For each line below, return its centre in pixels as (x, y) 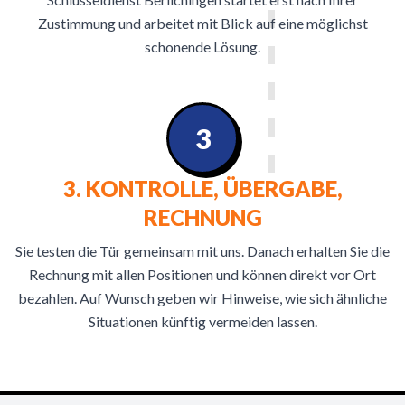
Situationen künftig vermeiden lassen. (202, 321)
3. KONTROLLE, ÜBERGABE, (202, 188)
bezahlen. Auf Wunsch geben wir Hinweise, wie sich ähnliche (202, 298)
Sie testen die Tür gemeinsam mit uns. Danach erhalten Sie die (202, 251)
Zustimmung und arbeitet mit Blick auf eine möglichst (202, 23)
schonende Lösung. (202, 47)
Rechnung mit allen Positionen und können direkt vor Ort (202, 274)
